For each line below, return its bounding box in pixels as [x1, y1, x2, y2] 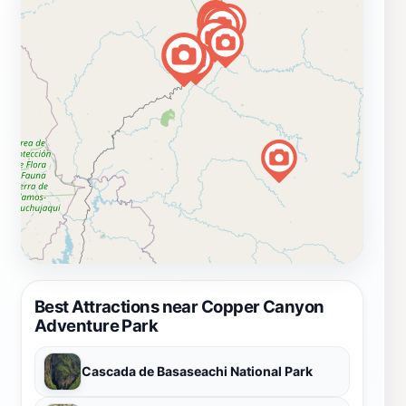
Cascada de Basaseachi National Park [82, 362, 313, 379]
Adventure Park [34, 314, 159, 335]
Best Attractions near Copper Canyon [34, 295, 324, 316]
